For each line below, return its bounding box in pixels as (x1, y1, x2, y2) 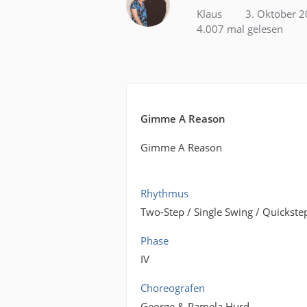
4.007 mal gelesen (194, 22, 284, 36)
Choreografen (140, 281, 206, 295)
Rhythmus (140, 186, 189, 200)
